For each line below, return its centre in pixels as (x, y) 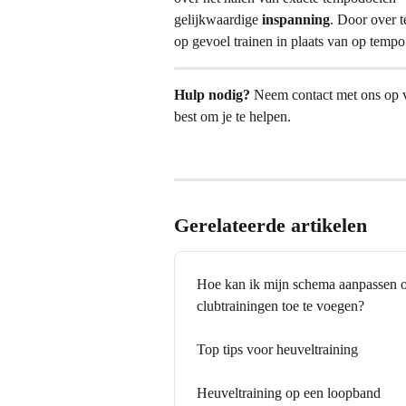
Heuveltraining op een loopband (289, 393)
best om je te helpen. (232, 116)
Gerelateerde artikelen (271, 226)
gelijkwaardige (218, 19)
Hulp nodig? (212, 94)
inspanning (296, 19)
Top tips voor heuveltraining (277, 350)
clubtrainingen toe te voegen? (280, 306)
